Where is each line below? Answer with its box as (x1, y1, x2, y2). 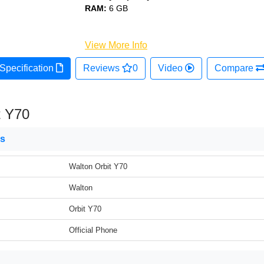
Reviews (82, 63, 122, 73)
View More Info (85, 40, 147, 50)
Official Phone (69, 226, 117, 235)
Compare (214, 63, 256, 73)
